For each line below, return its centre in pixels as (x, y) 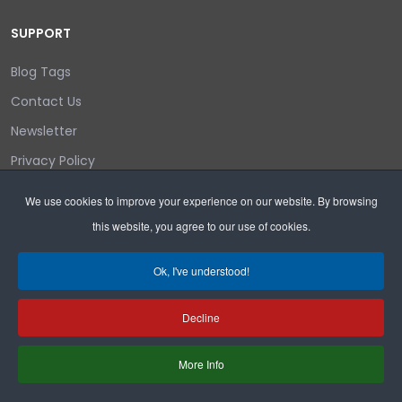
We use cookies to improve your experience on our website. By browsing (201, 201)
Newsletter (44, 131)
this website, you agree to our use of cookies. (201, 226)
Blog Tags (41, 71)
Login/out (41, 190)
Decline (201, 317)
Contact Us (46, 101)
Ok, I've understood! (201, 271)
